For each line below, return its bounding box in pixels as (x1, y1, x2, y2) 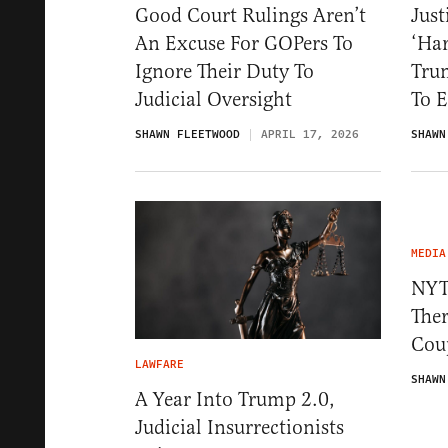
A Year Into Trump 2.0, (135, 386, 335, 412)
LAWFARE (135, 355, 184, 373)
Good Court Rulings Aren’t (135, 2, 366, 28)
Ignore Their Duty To (135, 58, 314, 84)
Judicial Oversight (135, 86, 292, 112)
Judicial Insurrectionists (135, 414, 344, 440)
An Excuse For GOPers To (135, 30, 353, 56)
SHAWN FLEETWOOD (135, 125, 240, 143)
